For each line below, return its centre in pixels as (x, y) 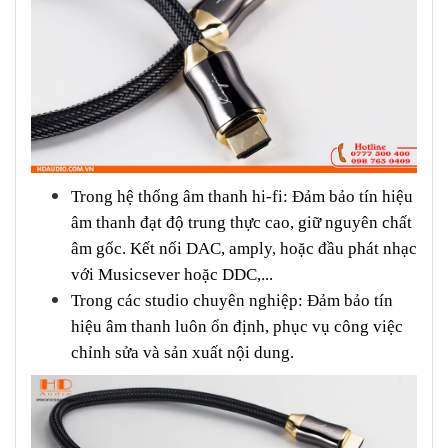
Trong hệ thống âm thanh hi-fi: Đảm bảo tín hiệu (242, 197)
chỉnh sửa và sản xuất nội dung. (182, 353)
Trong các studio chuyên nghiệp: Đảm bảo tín (232, 301)
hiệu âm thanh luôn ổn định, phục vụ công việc (237, 327)
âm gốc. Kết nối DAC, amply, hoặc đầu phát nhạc (244, 249)
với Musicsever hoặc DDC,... (172, 275)
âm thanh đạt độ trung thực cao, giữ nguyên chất (241, 223)
